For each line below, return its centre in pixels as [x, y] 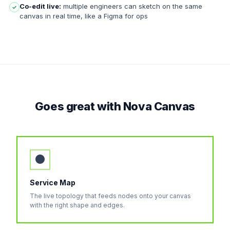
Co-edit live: [40, 6]
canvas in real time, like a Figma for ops [84, 16]
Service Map [53, 183]
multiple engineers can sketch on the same [132, 6]
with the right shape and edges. [77, 205]
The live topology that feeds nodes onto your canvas [110, 196]
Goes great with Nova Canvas [115, 106]
